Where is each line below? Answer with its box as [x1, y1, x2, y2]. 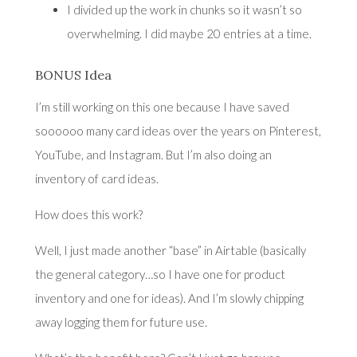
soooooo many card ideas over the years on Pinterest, [34, 123, 321, 138]
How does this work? [34, 206, 143, 222]
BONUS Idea [34, 66, 112, 83]
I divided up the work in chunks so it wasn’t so [66, 2, 302, 17]
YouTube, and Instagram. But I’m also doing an [34, 147, 272, 162]
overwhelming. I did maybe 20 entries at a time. [66, 25, 312, 41]
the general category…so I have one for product [34, 266, 285, 281]
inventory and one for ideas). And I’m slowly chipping [34, 290, 304, 305]
